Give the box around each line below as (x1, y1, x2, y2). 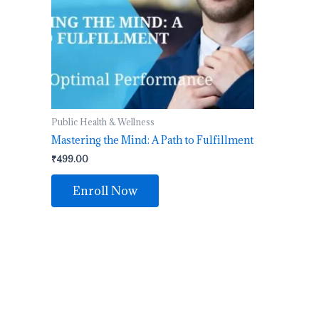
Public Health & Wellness (51, 115, 155, 127)
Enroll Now (73, 183, 137, 199)
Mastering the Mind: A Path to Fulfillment (51, 132, 253, 147)
